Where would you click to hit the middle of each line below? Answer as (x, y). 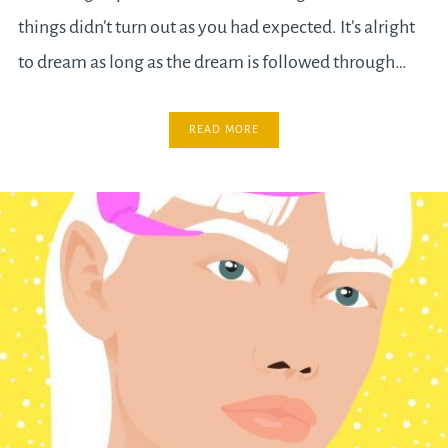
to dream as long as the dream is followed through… (212, 62)
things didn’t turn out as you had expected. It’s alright (216, 27)
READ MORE (224, 129)
